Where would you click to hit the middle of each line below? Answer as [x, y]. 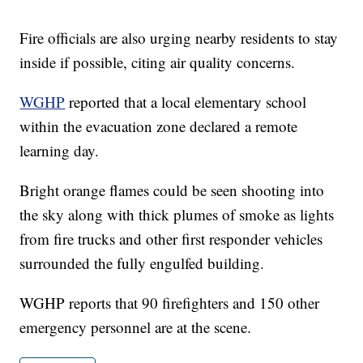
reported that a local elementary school [186, 101]
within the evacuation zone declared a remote [159, 126]
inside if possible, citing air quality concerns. [158, 62]
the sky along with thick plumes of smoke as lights [177, 214]
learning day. [60, 150]
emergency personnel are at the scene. [136, 327]
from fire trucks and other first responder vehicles [171, 238]
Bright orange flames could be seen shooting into [172, 190]
